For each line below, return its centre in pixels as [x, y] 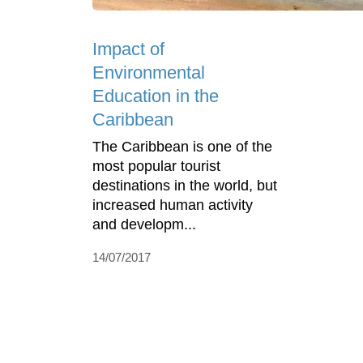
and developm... [144, 224]
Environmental [149, 72]
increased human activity [173, 205]
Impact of [128, 49]
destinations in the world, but [185, 185]
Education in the [156, 96]
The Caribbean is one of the [182, 146]
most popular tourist [156, 166]
